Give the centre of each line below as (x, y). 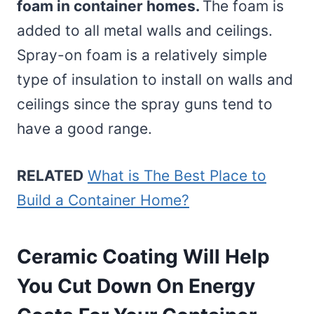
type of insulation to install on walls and (155, 79)
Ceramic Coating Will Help (143, 256)
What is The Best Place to (177, 175)
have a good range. (84, 128)
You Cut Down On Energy (136, 286)
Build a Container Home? (103, 200)
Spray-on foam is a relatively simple (142, 55)
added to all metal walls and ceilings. (145, 30)
